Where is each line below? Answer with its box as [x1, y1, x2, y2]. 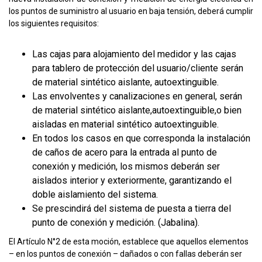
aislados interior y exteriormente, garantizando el [32, 175, 232, 187]
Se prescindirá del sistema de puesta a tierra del [32, 203, 231, 215]
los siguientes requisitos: [9, 19, 99, 29]
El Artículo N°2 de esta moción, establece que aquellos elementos [9, 237, 249, 247]
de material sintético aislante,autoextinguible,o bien [32, 105, 242, 116]
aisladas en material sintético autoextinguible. [32, 119, 219, 130]
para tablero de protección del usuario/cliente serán [32, 63, 243, 74]
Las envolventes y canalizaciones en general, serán [32, 91, 242, 102]
